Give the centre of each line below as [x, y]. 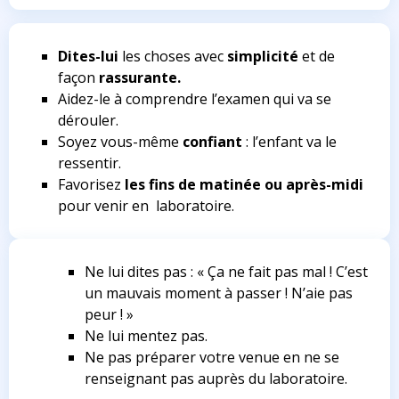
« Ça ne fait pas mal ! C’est [282, 272]
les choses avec [171, 57]
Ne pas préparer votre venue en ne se [212, 358]
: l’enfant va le [289, 142]
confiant [212, 142]
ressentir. [90, 163]
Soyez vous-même [120, 142]
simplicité [261, 57]
